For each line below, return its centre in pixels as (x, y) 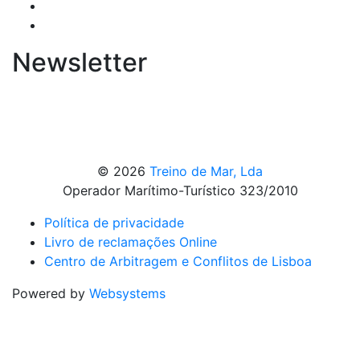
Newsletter (80, 62)
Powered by (51, 293)
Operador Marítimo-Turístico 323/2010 (180, 190)
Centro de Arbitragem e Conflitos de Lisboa (178, 261)
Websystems (127, 293)
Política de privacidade (114, 223)
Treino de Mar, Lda (206, 171)
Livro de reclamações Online (131, 242)
